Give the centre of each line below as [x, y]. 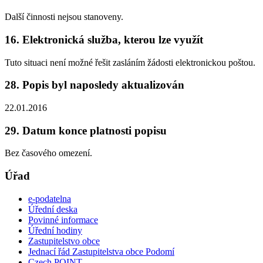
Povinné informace [63, 220]
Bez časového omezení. [48, 153]
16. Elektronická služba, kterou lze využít [104, 39]
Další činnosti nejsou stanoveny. [64, 17]
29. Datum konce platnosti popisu [86, 130]
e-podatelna [50, 198]
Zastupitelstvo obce [64, 241]
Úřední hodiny [55, 230]
